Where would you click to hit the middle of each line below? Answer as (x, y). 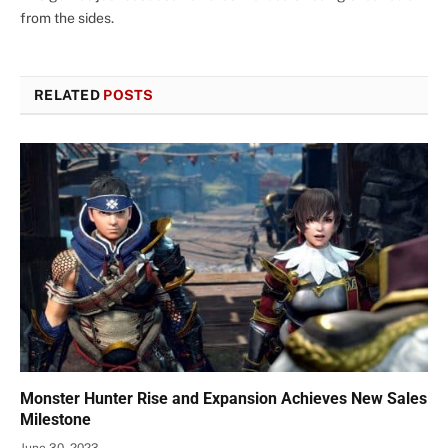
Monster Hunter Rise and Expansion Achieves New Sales (223, 399)
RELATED (69, 94)
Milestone (55, 420)
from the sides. (67, 17)
